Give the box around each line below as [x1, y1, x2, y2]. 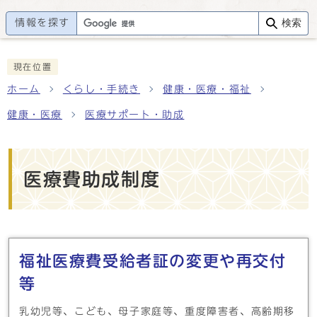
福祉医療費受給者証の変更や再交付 [19, 253, 287, 269]
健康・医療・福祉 [163, 84, 251, 94]
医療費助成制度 [23, 170, 161, 188]
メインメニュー [14, 236, 132, 251]
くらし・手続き [62, 84, 141, 94]
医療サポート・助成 [85, 110, 185, 120]
